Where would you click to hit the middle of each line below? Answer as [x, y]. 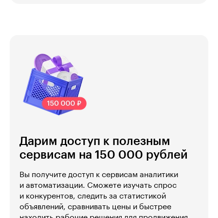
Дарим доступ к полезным [95, 141]
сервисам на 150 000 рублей [104, 154]
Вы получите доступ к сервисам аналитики [99, 174]
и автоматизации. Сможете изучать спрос [98, 185]
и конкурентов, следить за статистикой [93, 196]
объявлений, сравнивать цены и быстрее [95, 207]
